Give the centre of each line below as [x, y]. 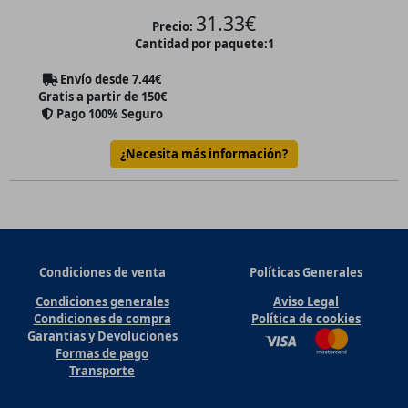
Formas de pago [102, 354]
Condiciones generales [102, 302]
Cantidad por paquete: [201, 44]
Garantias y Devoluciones [102, 337]
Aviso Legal [306, 302]
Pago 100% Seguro [108, 113]
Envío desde [95, 79]
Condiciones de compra [102, 319]
